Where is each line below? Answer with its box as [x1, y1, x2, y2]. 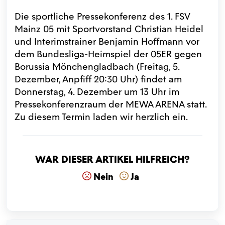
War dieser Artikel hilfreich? [35, 152, 190, 166]
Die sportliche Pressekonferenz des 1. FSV [15, 10, 190, 22]
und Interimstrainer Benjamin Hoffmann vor [15, 35, 199, 47]
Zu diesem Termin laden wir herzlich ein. [15, 110, 188, 123]
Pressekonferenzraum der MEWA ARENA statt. [15, 98, 206, 110]
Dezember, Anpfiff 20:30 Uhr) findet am [15, 73, 182, 85]
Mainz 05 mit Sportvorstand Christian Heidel [15, 23, 203, 35]
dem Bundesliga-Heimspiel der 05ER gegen [15, 48, 202, 60]
